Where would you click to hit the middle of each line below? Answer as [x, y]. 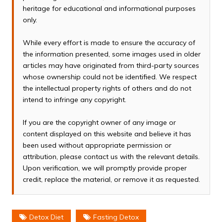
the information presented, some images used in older [111, 54]
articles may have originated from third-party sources [111, 66]
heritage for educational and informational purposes [109, 9]
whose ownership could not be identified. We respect [110, 77]
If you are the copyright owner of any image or [99, 123]
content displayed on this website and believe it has [107, 134]
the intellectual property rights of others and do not [107, 88]
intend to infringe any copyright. [74, 100]
